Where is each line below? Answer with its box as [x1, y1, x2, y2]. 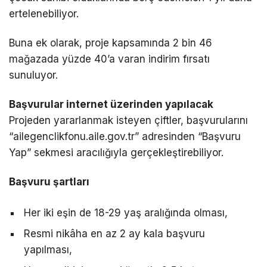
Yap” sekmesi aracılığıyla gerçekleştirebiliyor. [9, 146, 223, 159]
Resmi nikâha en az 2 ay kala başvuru [24, 227, 205, 240]
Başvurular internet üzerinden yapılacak [9, 98, 213, 110]
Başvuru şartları [9, 175, 89, 188]
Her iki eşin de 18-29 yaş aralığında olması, [24, 206, 228, 219]
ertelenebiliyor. [9, 7, 79, 20]
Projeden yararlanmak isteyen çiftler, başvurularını [9, 114, 248, 126]
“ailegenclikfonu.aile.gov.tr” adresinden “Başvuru [9, 130, 241, 142]
